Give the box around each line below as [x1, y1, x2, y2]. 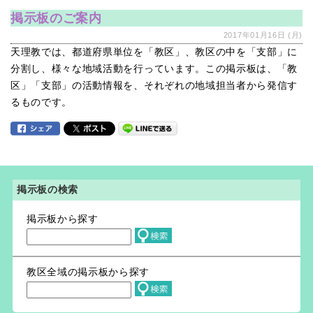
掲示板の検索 [16, 184, 78, 196]
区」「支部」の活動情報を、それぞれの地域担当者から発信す [10, 80, 298, 92]
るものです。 [10, 97, 73, 108]
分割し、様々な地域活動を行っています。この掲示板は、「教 [10, 64, 298, 75]
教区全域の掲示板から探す [26, 267, 150, 278]
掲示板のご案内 [10, 11, 102, 26]
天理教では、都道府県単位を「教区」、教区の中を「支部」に [10, 47, 298, 58]
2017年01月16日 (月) [223, 31, 303, 40]
